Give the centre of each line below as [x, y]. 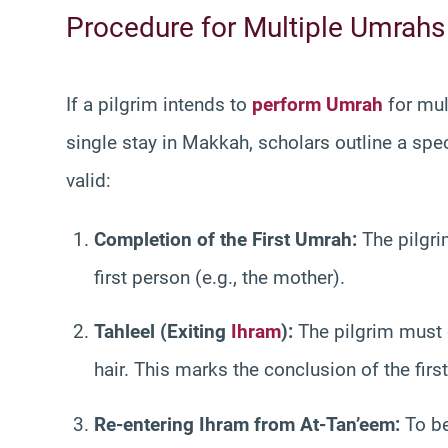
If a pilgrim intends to [159, 104]
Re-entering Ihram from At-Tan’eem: [247, 425]
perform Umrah [317, 104]
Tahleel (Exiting [162, 332]
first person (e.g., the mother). [219, 277]
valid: [88, 180]
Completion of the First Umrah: [225, 239]
